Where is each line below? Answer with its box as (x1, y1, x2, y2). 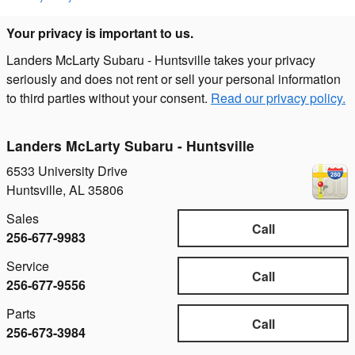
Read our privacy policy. (211, 88, 345, 107)
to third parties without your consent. (6, 88, 211, 107)
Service (6, 257, 49, 276)
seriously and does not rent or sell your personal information (6, 69, 341, 88)
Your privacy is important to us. (6, 23, 193, 42)
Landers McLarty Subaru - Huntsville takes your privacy (6, 50, 315, 69)
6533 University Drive (6, 162, 128, 181)
